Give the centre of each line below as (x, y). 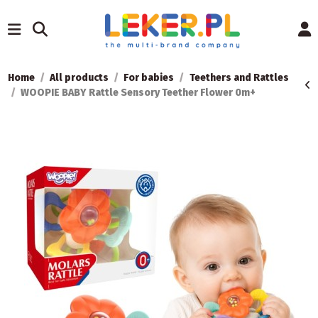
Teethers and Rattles (239, 78)
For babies (149, 78)
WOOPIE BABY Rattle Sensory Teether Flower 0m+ (138, 93)
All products (79, 78)
